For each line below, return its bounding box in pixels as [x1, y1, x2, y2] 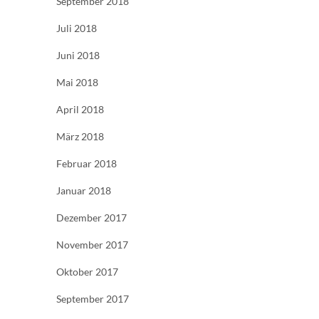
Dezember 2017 [56, 211, 127, 224]
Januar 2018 [56, 184, 111, 197]
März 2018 [56, 130, 104, 142]
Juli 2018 [56, 21, 97, 34]
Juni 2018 [56, 48, 100, 61]
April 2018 [56, 103, 104, 115]
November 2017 [56, 238, 128, 251]
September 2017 [56, 292, 129, 305]
